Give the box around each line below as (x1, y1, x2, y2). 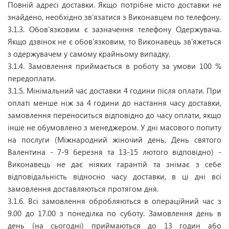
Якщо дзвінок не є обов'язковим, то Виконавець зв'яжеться (8, 36, 221, 47)
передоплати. (8, 73, 56, 83)
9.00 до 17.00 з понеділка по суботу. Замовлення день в (8, 208, 221, 218)
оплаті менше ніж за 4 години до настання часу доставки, (8, 98, 221, 108)
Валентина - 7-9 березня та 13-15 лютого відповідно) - (8, 147, 221, 157)
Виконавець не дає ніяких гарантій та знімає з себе (8, 159, 221, 169)
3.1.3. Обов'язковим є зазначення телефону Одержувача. (8, 24, 221, 34)
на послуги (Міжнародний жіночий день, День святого (8, 134, 221, 145)
